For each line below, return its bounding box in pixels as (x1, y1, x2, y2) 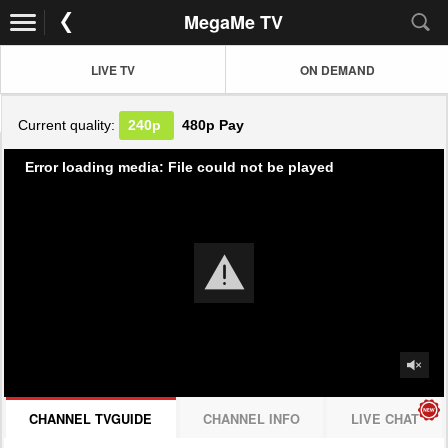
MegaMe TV (184, 9, 283, 35)
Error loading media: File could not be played (25, 158, 334, 175)
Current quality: (18, 117, 120, 134)
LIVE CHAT (350, 409, 419, 428)
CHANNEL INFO (203, 409, 300, 428)
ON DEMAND (300, 60, 375, 79)
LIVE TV (91, 60, 135, 79)
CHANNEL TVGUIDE (29, 409, 153, 428)
